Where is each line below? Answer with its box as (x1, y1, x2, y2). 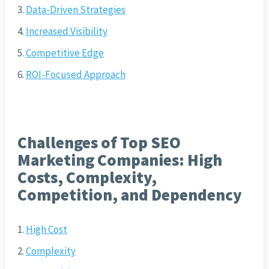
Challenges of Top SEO (17, 132, 181, 153)
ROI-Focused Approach (25, 68, 125, 82)
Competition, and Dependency (17, 184, 242, 205)
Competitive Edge (25, 46, 104, 60)
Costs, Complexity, (17, 167, 157, 188)
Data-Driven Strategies (25, 3, 125, 17)
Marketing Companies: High (17, 150, 222, 171)
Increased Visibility (25, 25, 107, 38)
